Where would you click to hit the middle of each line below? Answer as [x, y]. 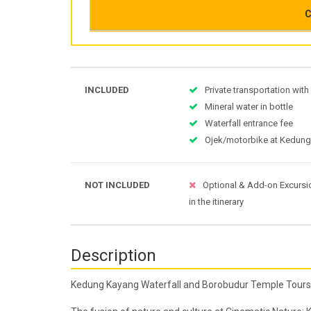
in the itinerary [216, 202]
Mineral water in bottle [249, 107]
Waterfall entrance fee [249, 124]
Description [114, 256]
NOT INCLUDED [117, 185]
